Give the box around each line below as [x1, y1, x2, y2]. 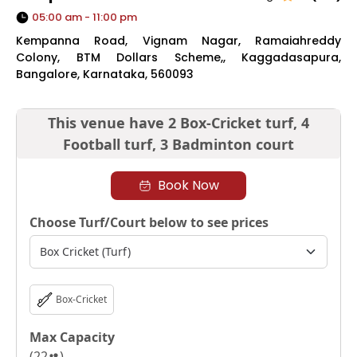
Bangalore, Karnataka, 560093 [16, 65, 194, 82]
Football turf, [63, 134, 160, 154]
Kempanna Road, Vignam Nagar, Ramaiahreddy [16, 32, 341, 49]
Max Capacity [29, 328, 115, 346]
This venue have [48, 112, 164, 132]
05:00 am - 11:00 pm [32, 9, 137, 25]
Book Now [157, 175, 219, 194]
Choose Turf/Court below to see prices [29, 213, 269, 231]
